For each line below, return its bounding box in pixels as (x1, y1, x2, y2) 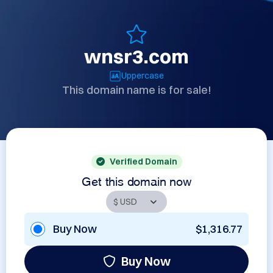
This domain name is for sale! (62, 83, 211, 97)
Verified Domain (109, 156, 177, 167)
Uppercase (121, 70, 164, 81)
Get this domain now (82, 177, 191, 183)
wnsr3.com (84, 44, 189, 68)
